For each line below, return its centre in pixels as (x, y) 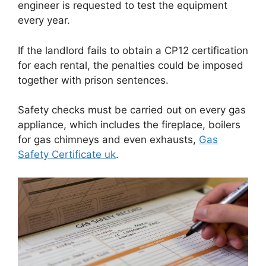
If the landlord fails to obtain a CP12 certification (133, 50)
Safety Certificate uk (67, 155)
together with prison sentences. (93, 80)
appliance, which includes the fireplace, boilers (129, 125)
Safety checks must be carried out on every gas (132, 110)
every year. (44, 20)
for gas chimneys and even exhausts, (108, 140)
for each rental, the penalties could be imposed (131, 65)
